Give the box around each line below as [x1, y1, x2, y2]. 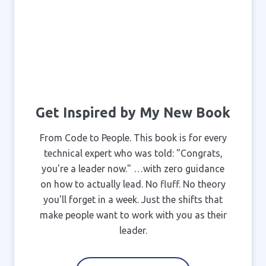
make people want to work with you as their [39, 209, 227, 220]
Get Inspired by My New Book [36, 104, 230, 120]
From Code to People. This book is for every [39, 132, 227, 143]
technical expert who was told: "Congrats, [43, 147, 223, 159]
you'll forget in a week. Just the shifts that [43, 194, 223, 205]
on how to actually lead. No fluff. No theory [40, 178, 226, 189]
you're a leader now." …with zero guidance [42, 163, 224, 174]
